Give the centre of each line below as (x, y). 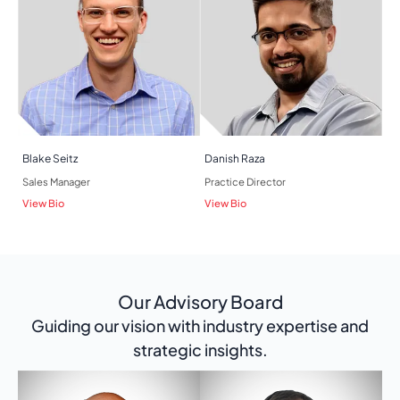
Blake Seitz (50, 159)
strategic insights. (200, 350)
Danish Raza (235, 159)
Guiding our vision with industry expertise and (200, 326)
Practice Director (245, 182)
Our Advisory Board (200, 302)
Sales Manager (56, 182)
